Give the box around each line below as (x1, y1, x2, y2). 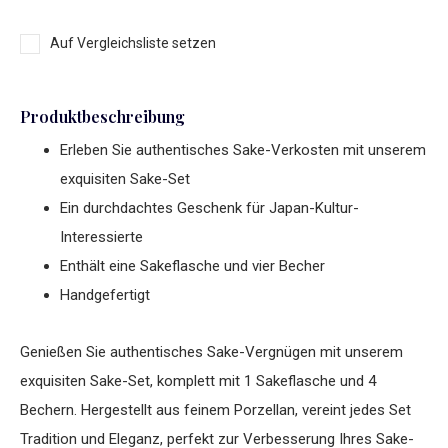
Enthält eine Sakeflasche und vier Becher (60, 257, 325, 275)
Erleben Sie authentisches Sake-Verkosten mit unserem (60, 141, 426, 159)
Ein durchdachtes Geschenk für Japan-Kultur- (60, 199, 359, 217)
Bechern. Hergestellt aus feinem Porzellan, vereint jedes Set (20, 401, 411, 419)
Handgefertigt (60, 286, 150, 304)
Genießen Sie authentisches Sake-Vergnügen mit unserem (20, 343, 403, 361)
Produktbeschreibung (20, 106, 185, 127)
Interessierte (60, 228, 143, 246)
